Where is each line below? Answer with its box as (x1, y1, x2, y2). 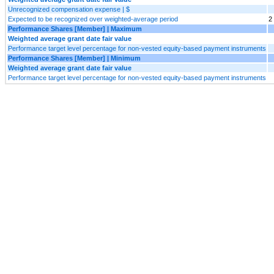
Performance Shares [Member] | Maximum (8, 24, 142, 32)
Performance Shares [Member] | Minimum (8, 54, 141, 62)
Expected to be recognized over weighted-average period (8, 15, 178, 23)
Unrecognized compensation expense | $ (8, 5, 130, 13)
